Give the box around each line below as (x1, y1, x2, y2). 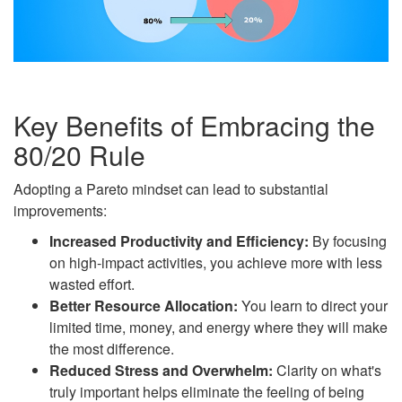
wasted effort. (49, 274, 135, 295)
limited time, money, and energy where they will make (49, 317, 388, 338)
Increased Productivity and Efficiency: (49, 231, 309, 252)
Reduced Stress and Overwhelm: (49, 360, 273, 381)
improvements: (13, 200, 107, 222)
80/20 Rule (13, 135, 145, 175)
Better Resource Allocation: (49, 295, 238, 317)
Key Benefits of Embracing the (13, 106, 375, 145)
